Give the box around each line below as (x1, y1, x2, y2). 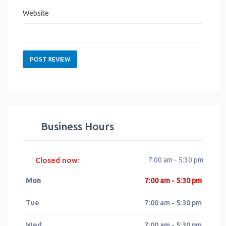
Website (23, 9, 49, 18)
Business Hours (41, 121, 114, 133)
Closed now (35, 155, 78, 164)
